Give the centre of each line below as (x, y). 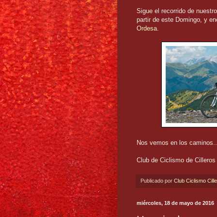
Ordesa (147, 28)
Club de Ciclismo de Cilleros (176, 160)
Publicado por (157, 180)
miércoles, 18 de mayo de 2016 (175, 203)
